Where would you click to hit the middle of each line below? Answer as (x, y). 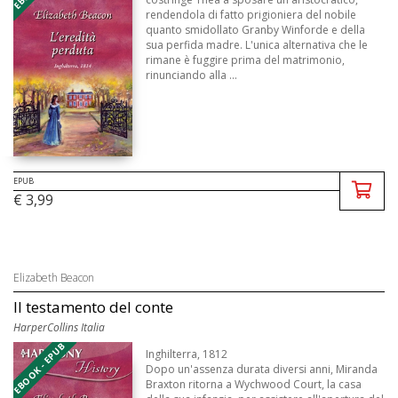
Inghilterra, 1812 (187, 354)
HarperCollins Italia (59, 328)
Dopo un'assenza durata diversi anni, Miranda (262, 370)
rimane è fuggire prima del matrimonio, (246, 60)
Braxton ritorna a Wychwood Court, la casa (254, 385)
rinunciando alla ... (192, 76)
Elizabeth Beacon (54, 278)
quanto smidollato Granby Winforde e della (256, 30)
